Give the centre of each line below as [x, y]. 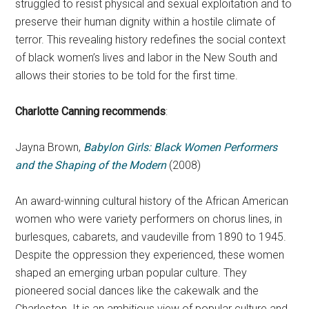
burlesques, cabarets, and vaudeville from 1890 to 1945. [151, 237]
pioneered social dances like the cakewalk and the [137, 291]
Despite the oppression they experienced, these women [150, 255]
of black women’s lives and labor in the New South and [147, 58]
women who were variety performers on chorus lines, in [149, 219]
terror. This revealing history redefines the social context [151, 40]
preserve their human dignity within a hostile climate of [146, 22]
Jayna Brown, [50, 148]
